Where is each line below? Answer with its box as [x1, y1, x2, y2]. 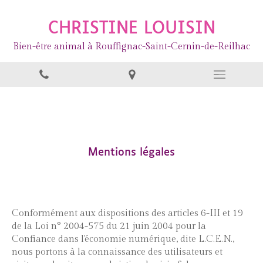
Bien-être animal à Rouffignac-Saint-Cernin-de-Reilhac [13, 41, 250, 52]
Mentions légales [88, 147, 175, 158]
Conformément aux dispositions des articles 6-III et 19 [12, 208, 243, 219]
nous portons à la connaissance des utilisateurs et [12, 247, 222, 258]
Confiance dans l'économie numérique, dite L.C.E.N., [12, 234, 234, 245]
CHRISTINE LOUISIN [48, 21, 215, 37]
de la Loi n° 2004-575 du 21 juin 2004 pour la [12, 221, 206, 232]
